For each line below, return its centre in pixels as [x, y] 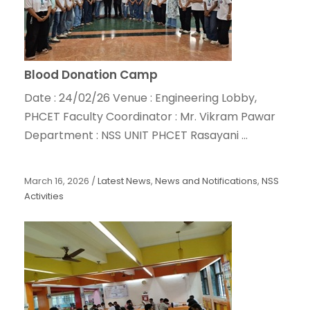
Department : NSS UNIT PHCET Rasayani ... [136, 136]
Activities [44, 197]
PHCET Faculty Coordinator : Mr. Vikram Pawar [150, 117]
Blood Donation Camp [91, 75]
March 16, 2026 [57, 181]
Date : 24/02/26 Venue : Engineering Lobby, [140, 98]
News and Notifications [206, 181]
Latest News [124, 181]
